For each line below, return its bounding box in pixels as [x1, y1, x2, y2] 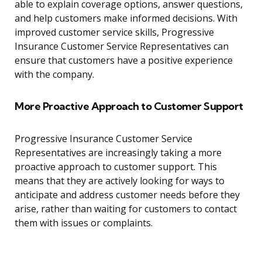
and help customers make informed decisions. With [15, 12, 237, 25]
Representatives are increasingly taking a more [15, 146, 222, 160]
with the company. [15, 68, 94, 81]
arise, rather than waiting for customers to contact [15, 202, 237, 216]
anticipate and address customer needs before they [15, 188, 240, 202]
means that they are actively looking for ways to [15, 174, 225, 188]
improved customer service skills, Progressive [15, 26, 214, 39]
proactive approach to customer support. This [15, 160, 217, 174]
